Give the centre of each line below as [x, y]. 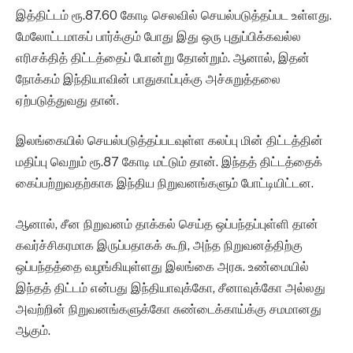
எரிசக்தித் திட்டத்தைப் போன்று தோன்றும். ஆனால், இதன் [163, 58]
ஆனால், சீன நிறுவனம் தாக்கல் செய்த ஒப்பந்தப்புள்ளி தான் [167, 224]
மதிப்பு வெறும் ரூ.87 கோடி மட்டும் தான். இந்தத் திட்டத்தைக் [169, 162]
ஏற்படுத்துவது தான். [67, 100]
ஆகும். [33, 330]
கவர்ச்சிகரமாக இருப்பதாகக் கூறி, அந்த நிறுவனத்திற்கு [159, 245]
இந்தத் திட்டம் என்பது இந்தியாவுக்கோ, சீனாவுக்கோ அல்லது [171, 288]
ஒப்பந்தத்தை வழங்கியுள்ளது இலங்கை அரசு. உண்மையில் [162, 266]
